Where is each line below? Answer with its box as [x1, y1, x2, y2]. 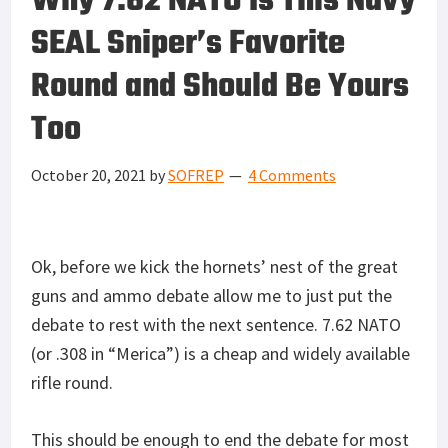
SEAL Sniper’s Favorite [31, 18, 345, 70]
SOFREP [168, 164, 224, 185]
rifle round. [31, 370, 113, 394]
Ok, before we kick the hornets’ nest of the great [31, 254, 398, 278]
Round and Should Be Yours [31, 61, 409, 113]
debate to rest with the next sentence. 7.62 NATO [31, 312, 401, 336]
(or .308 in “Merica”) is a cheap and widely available [31, 341, 410, 365]
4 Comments [248, 164, 336, 185]
